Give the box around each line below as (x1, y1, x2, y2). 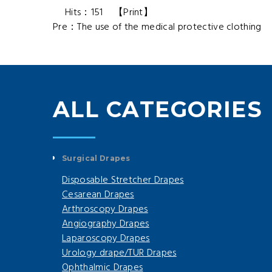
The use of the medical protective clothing (77, 19, 262, 36)
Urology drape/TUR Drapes (62, 245, 177, 262)
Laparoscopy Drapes (62, 231, 150, 247)
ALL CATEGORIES (53, 96, 263, 123)
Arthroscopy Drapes (62, 202, 148, 218)
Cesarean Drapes (62, 187, 134, 203)
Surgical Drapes (62, 154, 131, 163)
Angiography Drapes (62, 216, 149, 233)
